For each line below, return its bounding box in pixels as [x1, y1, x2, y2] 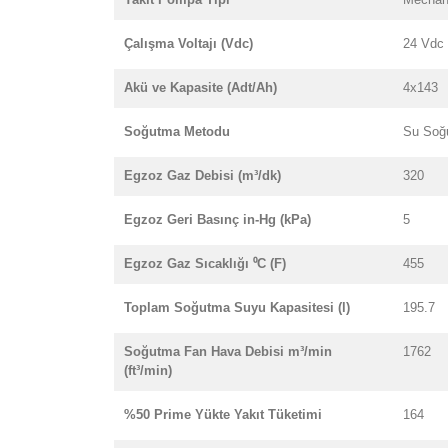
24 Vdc [403, 36, 444, 51]
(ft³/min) [124, 363, 172, 378]
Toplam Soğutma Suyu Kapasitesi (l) [124, 300, 350, 315]
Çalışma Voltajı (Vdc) [124, 36, 253, 51]
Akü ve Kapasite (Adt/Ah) [124, 80, 277, 95]
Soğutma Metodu [124, 124, 230, 139]
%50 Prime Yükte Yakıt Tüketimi [124, 407, 322, 422]
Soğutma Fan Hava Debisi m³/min [124, 344, 332, 359]
